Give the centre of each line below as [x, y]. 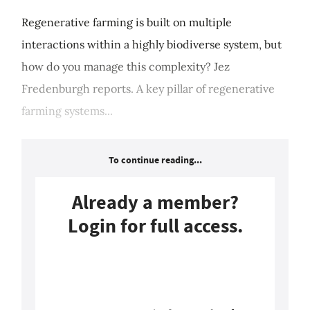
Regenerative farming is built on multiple [127, 22]
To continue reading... [155, 161]
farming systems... [67, 111]
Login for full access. [155, 226]
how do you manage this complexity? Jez [126, 67]
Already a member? [155, 203]
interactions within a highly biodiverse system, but [152, 45]
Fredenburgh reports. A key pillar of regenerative [148, 89]
